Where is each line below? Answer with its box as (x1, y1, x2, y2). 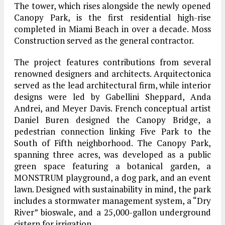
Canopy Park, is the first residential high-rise (14, 12, 211, 24)
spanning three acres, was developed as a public (14, 149, 211, 161)
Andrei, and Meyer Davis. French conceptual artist (14, 102, 211, 115)
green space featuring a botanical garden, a (14, 160, 211, 172)
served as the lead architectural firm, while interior (14, 79, 211, 91)
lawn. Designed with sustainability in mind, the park (14, 183, 211, 195)
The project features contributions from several (14, 56, 211, 68)
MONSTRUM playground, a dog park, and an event (14, 172, 211, 184)
